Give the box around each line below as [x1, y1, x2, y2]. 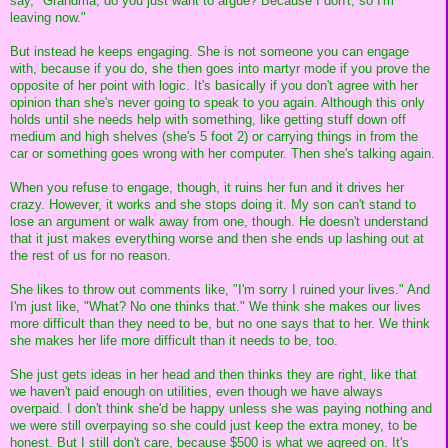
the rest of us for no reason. [10, 247, 171, 263]
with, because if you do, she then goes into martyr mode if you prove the [10, 60, 430, 76]
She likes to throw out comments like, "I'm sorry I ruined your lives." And [10, 281, 430, 297]
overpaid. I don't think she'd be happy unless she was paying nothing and [10, 400, 432, 416]
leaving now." [10, 9, 86, 25]
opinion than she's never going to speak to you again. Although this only [10, 94, 425, 110]
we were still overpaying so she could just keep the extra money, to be [10, 417, 417, 433]
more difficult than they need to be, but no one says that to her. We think [10, 315, 430, 331]
